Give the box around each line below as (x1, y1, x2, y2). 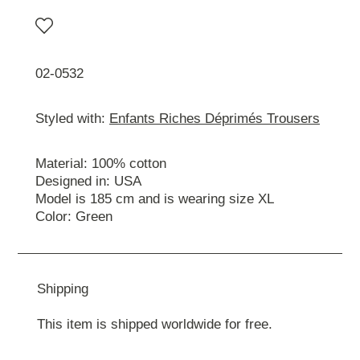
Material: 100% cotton (35, 155, 166, 171)
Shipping (36, 280, 88, 297)
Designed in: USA (35, 173, 141, 189)
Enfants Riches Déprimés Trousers (109, 110, 320, 126)
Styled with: (35, 110, 109, 126)
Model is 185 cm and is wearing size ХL (35, 190, 274, 207)
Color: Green (35, 208, 112, 224)
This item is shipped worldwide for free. (36, 316, 272, 332)
